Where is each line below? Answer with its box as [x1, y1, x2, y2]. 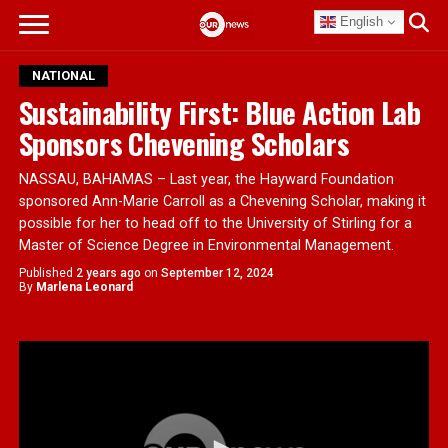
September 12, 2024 [160, 266, 274, 280]
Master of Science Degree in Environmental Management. [18, 237, 394, 254]
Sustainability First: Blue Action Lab [18, 91, 421, 133]
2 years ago [75, 266, 141, 280]
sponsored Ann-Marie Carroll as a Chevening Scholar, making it [18, 193, 426, 210]
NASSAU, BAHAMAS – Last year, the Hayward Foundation [18, 171, 394, 188]
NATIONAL [31, 68, 95, 83]
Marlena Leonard [35, 280, 133, 294]
